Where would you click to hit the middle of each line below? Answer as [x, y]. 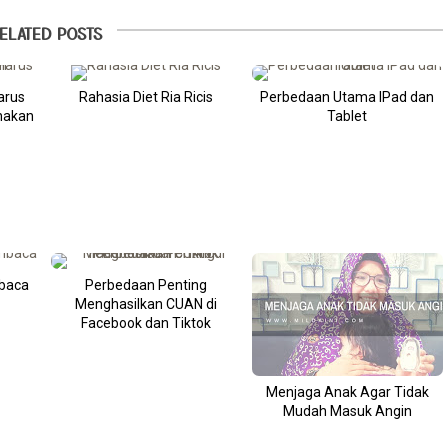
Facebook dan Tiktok [146, 322]
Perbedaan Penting [146, 284]
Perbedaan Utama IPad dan [347, 96]
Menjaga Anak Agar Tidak [347, 391]
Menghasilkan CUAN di [146, 303]
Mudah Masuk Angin [347, 410]
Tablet [347, 115]
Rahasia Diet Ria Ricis [146, 96]
